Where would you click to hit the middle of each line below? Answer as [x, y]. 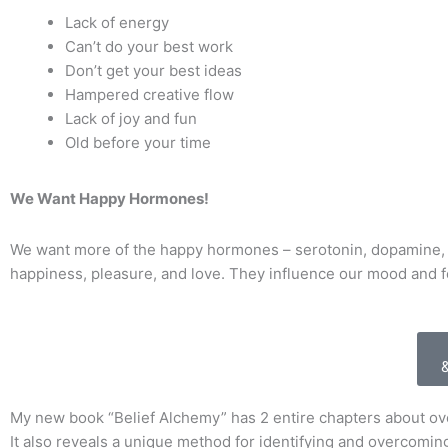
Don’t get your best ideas [153, 70]
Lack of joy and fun [131, 118]
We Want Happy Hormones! [111, 199]
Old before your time [138, 142]
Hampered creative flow [149, 94]
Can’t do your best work [149, 46]
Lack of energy [117, 22]
